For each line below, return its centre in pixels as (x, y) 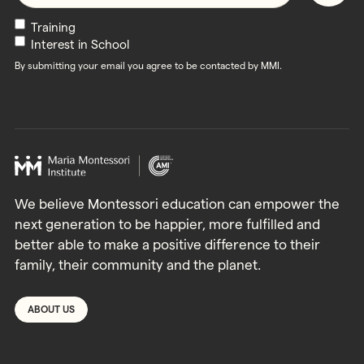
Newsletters (46, 27)
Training (53, 28)
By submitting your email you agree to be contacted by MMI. (148, 66)
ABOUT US (51, 309)
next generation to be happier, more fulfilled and (167, 225)
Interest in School (80, 45)
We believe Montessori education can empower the (177, 204)
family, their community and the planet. (137, 265)
